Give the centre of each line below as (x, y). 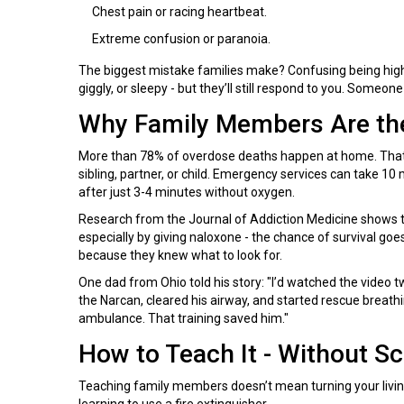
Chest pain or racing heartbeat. (179, 11)
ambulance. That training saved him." (184, 318)
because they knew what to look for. (180, 255)
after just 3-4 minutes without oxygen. (187, 192)
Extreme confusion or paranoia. (181, 38)
